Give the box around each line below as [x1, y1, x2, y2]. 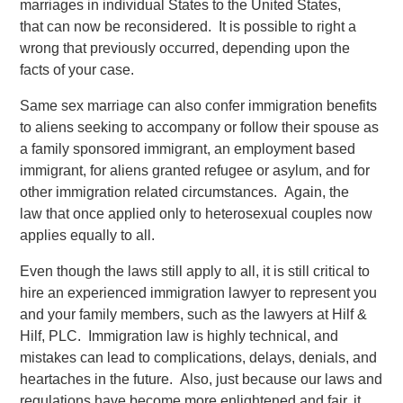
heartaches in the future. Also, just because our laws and [20, 371, 383, 387]
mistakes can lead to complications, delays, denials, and [20, 349, 378, 365]
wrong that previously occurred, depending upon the [20, 40, 351, 56]
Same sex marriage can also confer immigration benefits [20, 97, 378, 113]
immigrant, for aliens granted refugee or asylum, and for [20, 162, 371, 178]
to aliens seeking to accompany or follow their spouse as [20, 119, 380, 135]
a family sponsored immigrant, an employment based [20, 140, 356, 157]
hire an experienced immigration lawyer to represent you [20, 284, 378, 300]
